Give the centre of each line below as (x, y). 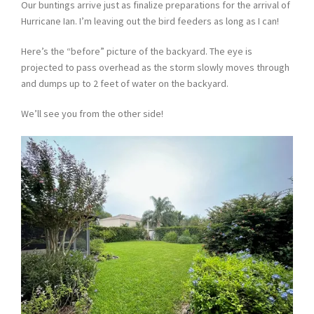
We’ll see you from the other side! (92, 114)
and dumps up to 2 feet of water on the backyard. (125, 83)
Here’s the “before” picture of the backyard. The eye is (137, 51)
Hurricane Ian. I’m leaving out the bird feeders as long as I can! (150, 21)
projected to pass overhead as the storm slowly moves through (155, 67)
